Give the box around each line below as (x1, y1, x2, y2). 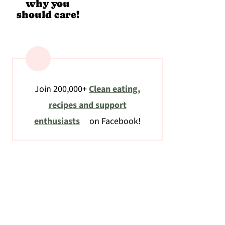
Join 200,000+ (35, 83, 89, 96)
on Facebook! (87, 115, 141, 128)
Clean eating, (89, 83, 140, 96)
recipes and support (48, 99, 127, 112)
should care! (16, 9, 79, 21)
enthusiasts (34, 115, 80, 128)
